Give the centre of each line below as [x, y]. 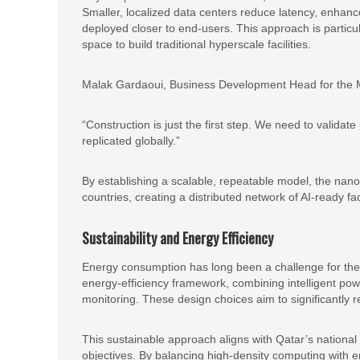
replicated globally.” [131, 141]
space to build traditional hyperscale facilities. [196, 44]
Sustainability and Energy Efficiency [178, 238]
